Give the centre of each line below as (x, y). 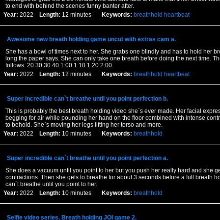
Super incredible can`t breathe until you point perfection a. (87, 158)
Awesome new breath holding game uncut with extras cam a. (91, 39)
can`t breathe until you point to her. (51, 184)
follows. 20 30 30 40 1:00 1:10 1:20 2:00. (59, 65)
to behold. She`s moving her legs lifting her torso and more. (84, 125)
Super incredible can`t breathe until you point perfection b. (87, 99)
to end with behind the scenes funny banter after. (69, 6)
